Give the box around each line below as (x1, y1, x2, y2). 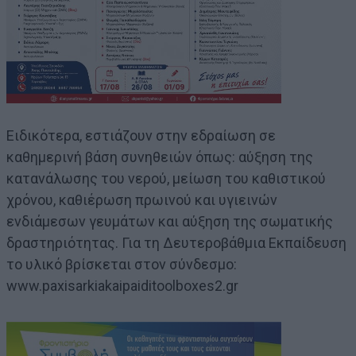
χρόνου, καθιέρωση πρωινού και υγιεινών (6, 192, 277, 209)
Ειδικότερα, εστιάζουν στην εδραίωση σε (6, 127, 276, 145)
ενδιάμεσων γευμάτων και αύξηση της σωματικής (6, 213, 333, 230)
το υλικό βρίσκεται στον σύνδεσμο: (6, 256, 237, 273)
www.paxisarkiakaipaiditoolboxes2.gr (6, 277, 238, 295)
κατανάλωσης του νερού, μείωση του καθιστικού (6, 170, 326, 188)
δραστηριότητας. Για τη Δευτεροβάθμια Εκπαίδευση (6, 234, 346, 252)
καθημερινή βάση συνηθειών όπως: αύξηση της (6, 149, 313, 166)
